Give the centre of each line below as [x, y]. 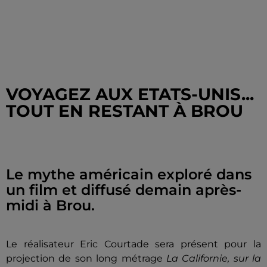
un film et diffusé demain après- [124, 190]
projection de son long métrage [86, 258]
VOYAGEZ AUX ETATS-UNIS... [130, 94]
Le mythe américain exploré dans [129, 174]
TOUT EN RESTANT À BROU [125, 111]
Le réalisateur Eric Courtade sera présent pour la [133, 244]
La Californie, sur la [213, 258]
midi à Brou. [50, 205]
